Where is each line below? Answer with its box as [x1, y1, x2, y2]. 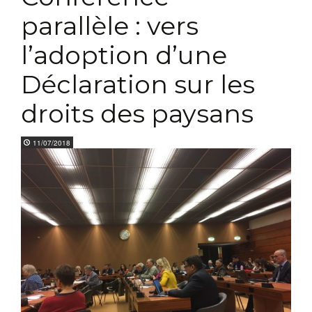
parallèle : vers [21, 10, 198, 41]
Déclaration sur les [21, 69, 255, 100]
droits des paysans [21, 98, 253, 129]
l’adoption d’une [21, 40, 227, 70]
